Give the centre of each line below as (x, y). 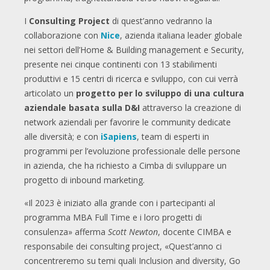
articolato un (50, 93)
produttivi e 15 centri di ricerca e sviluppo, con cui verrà (131, 79)
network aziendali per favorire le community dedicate (127, 122)
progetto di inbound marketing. (84, 180)
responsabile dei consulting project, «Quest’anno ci (123, 246)
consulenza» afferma (66, 232)
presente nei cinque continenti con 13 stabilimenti (121, 64)
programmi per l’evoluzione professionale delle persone (132, 151)
